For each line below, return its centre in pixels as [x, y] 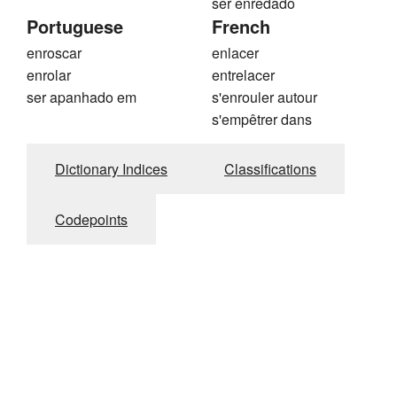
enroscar [54, 53]
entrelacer [243, 75]
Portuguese [75, 27]
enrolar [49, 75]
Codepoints [91, 220]
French [241, 27]
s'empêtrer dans [262, 120]
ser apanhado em [82, 97]
